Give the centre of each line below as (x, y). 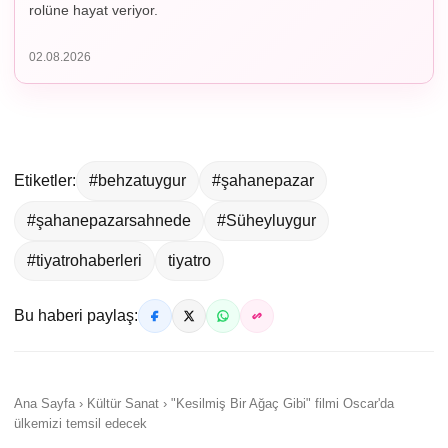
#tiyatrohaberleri (84, 260)
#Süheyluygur (266, 220)
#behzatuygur (137, 180)
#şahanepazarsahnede (109, 220)
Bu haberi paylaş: (76, 315)
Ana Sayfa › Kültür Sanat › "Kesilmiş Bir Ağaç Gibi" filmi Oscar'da (204, 403)
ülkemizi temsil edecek (80, 423)
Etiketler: (45, 180)
